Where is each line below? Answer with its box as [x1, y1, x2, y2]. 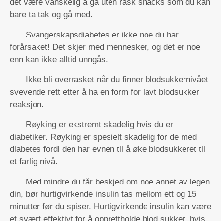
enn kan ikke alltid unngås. [10, 55, 108, 64]
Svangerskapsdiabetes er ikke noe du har [26, 30, 179, 39]
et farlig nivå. [10, 157, 58, 166]
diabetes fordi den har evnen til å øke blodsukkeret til [10, 145, 205, 154]
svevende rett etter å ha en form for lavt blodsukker [10, 87, 199, 97]
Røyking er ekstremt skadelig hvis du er [26, 120, 173, 129]
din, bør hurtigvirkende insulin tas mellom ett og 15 [10, 189, 196, 199]
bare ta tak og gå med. [10, 10, 93, 19]
